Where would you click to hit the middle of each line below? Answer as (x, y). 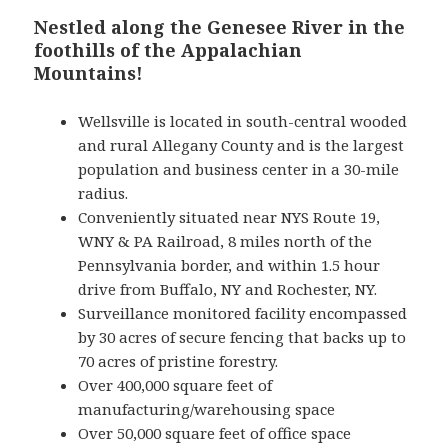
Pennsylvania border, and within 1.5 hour (229, 265)
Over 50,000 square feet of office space (215, 433)
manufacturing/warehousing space (207, 409)
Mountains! (89, 73)
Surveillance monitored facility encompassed (243, 313)
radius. (103, 193)
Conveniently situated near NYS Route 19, (229, 217)
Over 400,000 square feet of (175, 385)
